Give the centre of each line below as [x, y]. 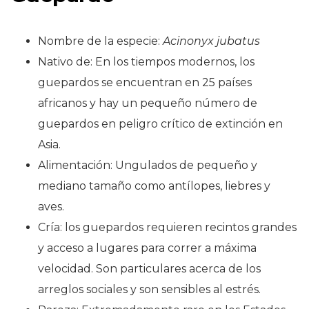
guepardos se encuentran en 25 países [145, 82]
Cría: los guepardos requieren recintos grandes [167, 227]
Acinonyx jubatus [211, 41]
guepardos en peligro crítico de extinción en [160, 123]
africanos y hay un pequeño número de [148, 103]
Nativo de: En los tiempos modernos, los [146, 61]
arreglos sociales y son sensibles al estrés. [149, 289]
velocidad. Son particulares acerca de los [149, 268]
